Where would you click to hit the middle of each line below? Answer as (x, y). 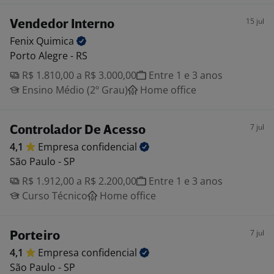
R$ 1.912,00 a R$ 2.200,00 (78, 181)
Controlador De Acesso (78, 131)
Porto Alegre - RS (49, 56)
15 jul (255, 21)
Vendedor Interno (62, 25)
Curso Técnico (54, 196)
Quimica (56, 41)
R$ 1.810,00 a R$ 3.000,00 (78, 75)
